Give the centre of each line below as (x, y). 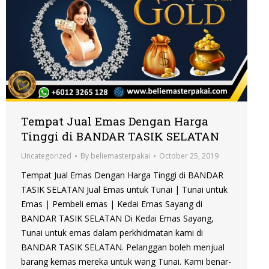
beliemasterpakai (120, 156)
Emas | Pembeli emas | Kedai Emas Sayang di (112, 204)
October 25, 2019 (189, 156)
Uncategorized (46, 156)
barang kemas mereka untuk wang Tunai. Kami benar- (126, 262)
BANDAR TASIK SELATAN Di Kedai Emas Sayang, (117, 219)
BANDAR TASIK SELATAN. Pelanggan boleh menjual (123, 247)
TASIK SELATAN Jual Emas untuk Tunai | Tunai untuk (124, 190)
